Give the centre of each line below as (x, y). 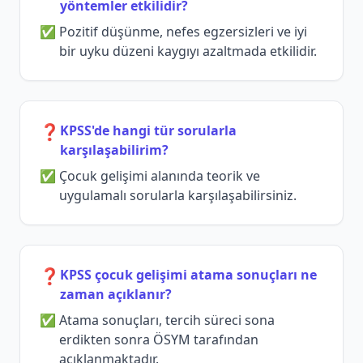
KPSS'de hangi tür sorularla (148, 131)
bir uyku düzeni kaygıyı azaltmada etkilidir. (188, 51)
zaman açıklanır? (116, 295)
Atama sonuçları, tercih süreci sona (167, 320)
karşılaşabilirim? (114, 150)
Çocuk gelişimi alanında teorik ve (160, 176)
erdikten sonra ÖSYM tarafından (159, 340)
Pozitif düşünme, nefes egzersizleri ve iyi (183, 32)
